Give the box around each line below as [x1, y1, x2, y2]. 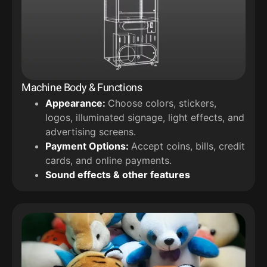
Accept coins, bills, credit [131, 139, 245, 152]
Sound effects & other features [45, 168, 190, 181]
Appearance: [45, 97, 108, 109]
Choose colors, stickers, [108, 97, 216, 109]
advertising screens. [45, 125, 136, 138]
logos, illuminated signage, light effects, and [45, 111, 244, 123]
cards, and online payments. [45, 154, 172, 166]
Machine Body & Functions [21, 79, 142, 96]
